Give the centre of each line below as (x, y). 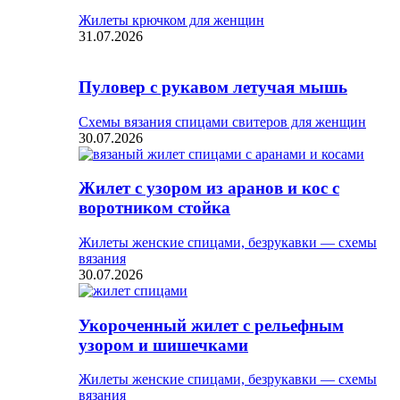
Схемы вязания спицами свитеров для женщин (222, 121)
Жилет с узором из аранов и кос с (209, 188)
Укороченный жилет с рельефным (211, 325)
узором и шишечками (163, 345)
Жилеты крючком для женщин (171, 21)
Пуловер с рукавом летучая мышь (213, 87)
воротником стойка (154, 208)
